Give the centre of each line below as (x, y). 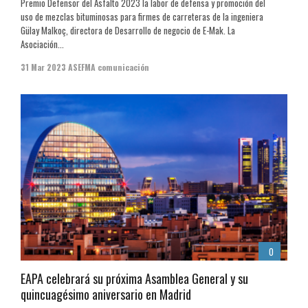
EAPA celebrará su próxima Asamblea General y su (134, 279)
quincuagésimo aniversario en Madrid (106, 295)
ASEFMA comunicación (109, 67)
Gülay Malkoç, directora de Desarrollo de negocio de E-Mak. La (128, 30)
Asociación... (42, 44)
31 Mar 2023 (43, 67)
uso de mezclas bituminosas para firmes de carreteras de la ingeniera (142, 16)
